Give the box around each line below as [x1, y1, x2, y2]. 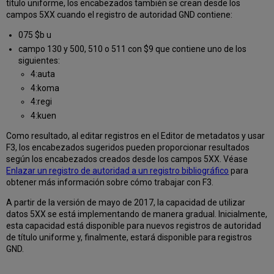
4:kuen [30, 110, 56, 120]
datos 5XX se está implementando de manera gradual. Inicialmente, [6, 209, 268, 219]
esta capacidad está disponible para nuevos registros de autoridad [6, 220, 262, 231]
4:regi [30, 97, 52, 107]
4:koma [30, 83, 59, 93]
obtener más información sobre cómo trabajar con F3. [6, 177, 214, 187]
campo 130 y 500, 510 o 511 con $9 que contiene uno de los [18, 43, 246, 54]
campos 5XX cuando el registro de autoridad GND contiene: [6, 10, 233, 20]
